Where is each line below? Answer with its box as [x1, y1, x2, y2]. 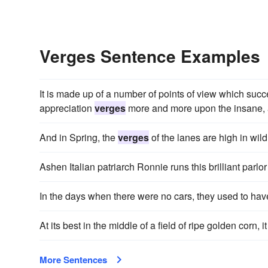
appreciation [39, 100, 95, 115]
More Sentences [39, 252, 107, 266]
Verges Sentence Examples [39, 43, 260, 68]
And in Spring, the [39, 130, 118, 144]
